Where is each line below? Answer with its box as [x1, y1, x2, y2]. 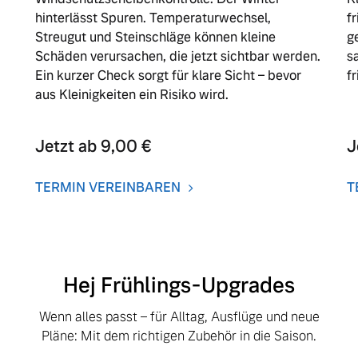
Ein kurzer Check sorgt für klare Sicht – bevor [35, 67, 302, 85]
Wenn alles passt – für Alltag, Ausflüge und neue [38, 308, 320, 326]
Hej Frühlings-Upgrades [63, 272, 295, 300]
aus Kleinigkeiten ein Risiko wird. [35, 86, 229, 104]
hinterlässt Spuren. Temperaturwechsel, [35, 10, 272, 27]
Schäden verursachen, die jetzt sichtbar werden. [35, 48, 321, 66]
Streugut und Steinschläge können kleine [35, 29, 276, 46]
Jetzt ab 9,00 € [35, 136, 153, 157]
